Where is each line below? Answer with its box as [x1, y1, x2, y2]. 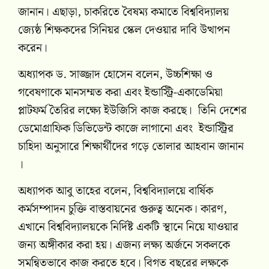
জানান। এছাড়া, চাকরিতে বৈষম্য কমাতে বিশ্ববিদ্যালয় [18, 2, 229, 22]
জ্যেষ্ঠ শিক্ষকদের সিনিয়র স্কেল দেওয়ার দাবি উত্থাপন [18, 20, 230, 40]
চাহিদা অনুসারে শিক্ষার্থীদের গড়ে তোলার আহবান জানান [18, 138, 244, 157]
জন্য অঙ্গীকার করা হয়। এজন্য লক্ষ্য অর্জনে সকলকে [18, 236, 230, 255]
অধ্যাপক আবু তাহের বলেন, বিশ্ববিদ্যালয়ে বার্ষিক [18, 182, 213, 201]
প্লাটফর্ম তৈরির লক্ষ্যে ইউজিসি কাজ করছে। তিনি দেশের [18, 101, 247, 121]
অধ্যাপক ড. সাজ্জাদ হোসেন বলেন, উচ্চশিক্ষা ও [18, 65, 213, 85]
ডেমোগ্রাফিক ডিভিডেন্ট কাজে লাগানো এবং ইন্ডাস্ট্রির [18, 119, 234, 139]
